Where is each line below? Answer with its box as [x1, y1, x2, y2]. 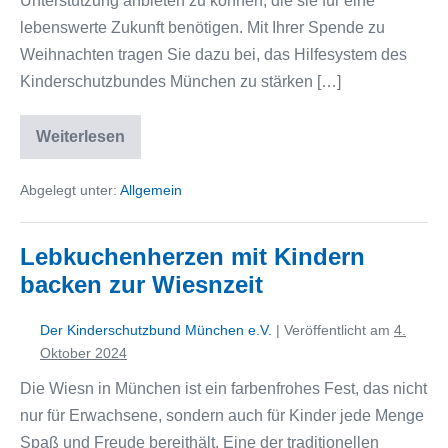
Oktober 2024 [40, 344, 127, 361]
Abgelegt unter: [20, 181, 117, 198]
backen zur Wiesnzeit [20, 270, 263, 298]
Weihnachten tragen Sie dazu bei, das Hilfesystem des [20, 45, 407, 63]
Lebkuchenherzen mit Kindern [20, 242, 365, 270]
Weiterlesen [36, 127, 125, 145]
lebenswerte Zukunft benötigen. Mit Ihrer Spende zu [20, 18, 385, 36]
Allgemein [120, 181, 182, 198]
